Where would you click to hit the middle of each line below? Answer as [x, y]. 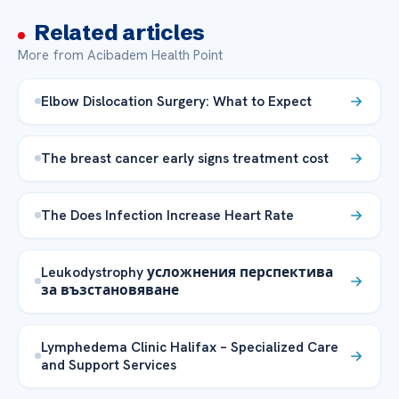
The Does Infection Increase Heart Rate [167, 215]
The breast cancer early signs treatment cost [185, 158]
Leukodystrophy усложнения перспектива [187, 272]
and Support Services [109, 364]
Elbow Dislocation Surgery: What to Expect [176, 101]
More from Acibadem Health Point [120, 55]
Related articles [120, 32]
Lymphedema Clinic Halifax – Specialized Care [190, 346]
